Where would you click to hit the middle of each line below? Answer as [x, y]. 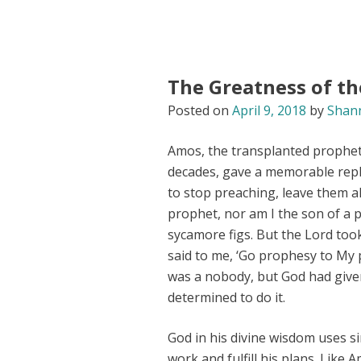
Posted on [200, 110]
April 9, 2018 [269, 110]
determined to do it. [226, 297]
